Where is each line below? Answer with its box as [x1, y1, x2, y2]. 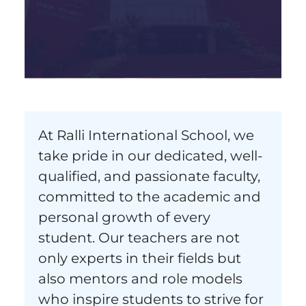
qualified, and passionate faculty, [38, 167, 260, 184]
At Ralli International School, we [38, 126, 254, 143]
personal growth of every [38, 208, 210, 225]
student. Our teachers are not [38, 229, 240, 246]
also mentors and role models [38, 270, 242, 287]
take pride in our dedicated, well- [38, 147, 263, 164]
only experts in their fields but [38, 249, 241, 266]
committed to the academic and [38, 188, 261, 205]
